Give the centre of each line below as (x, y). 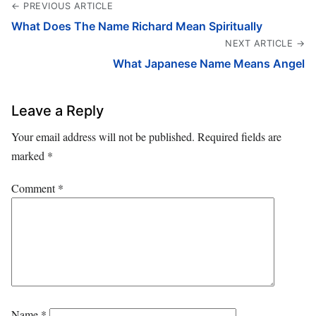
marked (29, 155)
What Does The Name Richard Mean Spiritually (137, 26)
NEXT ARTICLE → (265, 43)
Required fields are (239, 136)
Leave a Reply (57, 110)
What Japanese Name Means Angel (209, 63)
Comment (35, 188)
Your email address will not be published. (103, 136)
